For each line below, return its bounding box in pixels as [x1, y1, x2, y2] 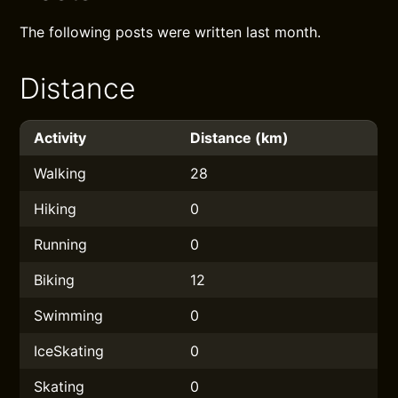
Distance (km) [190, 129, 290, 147]
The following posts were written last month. [20, 23, 322, 41]
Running [34, 235, 88, 253]
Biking [34, 271, 76, 289]
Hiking [34, 200, 77, 218]
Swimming [34, 306, 104, 324]
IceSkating [34, 342, 105, 360]
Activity [34, 129, 87, 147]
